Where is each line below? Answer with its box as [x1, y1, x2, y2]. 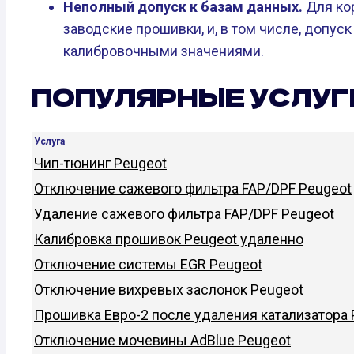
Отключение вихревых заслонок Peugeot [34, 281, 303, 299]
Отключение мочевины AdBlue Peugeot [34, 332, 291, 349]
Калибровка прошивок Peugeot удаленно [34, 231, 303, 248]
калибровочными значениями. [63, 42, 264, 59]
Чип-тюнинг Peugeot [34, 155, 167, 172]
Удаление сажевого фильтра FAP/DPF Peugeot [34, 205, 334, 223]
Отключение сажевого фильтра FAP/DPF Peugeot [34, 180, 352, 198]
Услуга [34, 136, 65, 148]
